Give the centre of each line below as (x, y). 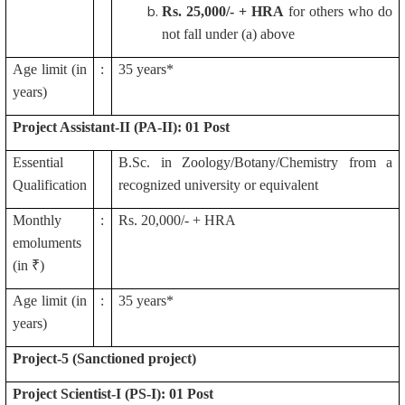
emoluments (47, 243)
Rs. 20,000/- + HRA (177, 220)
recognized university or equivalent (218, 185)
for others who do (338, 11)
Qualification (50, 185)
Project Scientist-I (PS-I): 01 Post (113, 394)
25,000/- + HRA (235, 11)
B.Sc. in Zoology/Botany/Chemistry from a (255, 162)
